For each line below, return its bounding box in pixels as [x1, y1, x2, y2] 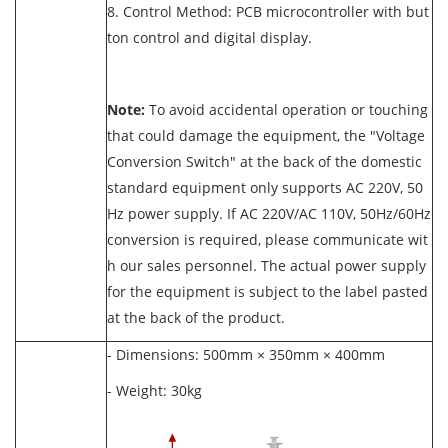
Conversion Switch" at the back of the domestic [107, 152, 422, 171]
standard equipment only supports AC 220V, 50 [107, 178, 423, 197]
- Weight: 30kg [107, 381, 202, 400]
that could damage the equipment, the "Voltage [107, 126, 425, 145]
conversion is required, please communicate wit [107, 230, 428, 249]
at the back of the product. [107, 308, 285, 327]
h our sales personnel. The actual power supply [107, 256, 426, 275]
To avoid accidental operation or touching [149, 100, 428, 119]
